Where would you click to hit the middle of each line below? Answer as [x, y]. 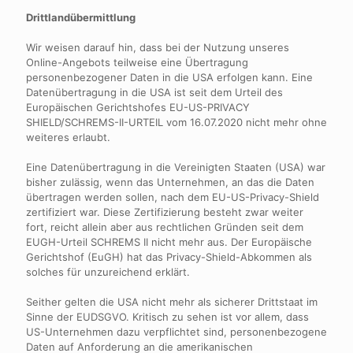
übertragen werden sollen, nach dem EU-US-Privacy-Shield [173, 197]
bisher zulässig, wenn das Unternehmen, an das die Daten [170, 182]
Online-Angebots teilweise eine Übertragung [137, 62]
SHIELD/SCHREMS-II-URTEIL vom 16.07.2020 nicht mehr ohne [176, 122]
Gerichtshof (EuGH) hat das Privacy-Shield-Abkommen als [169, 257]
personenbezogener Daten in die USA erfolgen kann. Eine [169, 77]
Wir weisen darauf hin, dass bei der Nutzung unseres [158, 47]
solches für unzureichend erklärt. [108, 272]
